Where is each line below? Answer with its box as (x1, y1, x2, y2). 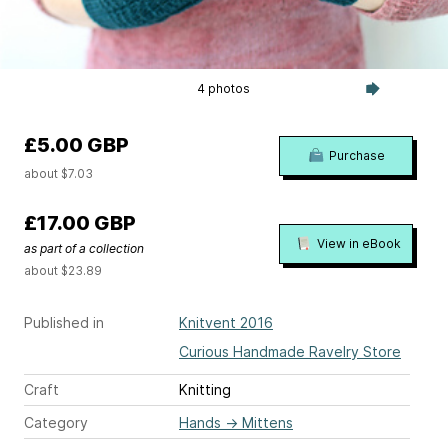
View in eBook (317, 235, 401, 251)
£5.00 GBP (24, 133, 129, 158)
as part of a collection (24, 241, 144, 257)
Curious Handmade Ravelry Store (179, 343, 401, 361)
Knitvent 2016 (179, 314, 273, 332)
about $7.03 (24, 166, 93, 182)
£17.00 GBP (24, 211, 136, 236)
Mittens (242, 414, 293, 432)
